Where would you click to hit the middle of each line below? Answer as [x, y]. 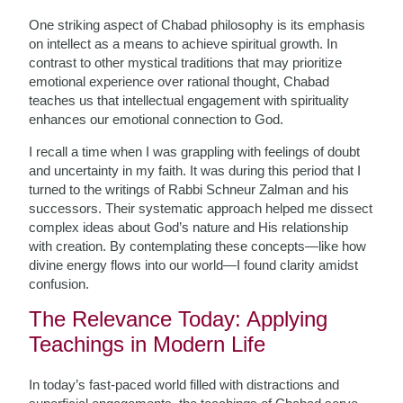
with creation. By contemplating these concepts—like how [198, 246]
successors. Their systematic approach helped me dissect [201, 208]
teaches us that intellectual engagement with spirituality [189, 100]
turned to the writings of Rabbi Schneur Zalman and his [189, 189]
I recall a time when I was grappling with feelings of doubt [195, 152]
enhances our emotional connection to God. [157, 119]
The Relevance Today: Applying [179, 319]
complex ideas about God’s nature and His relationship [189, 227]
